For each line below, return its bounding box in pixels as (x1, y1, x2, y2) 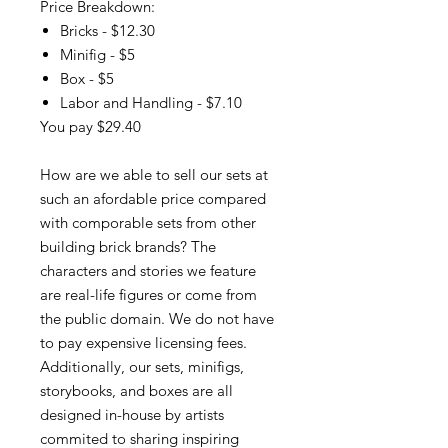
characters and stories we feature (40, 261, 256, 280)
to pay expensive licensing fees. (40, 333, 247, 352)
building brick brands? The (40, 237, 216, 256)
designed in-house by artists (40, 405, 224, 424)
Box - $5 (60, 69, 114, 88)
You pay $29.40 (40, 117, 141, 136)
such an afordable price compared (40, 189, 266, 208)
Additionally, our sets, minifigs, (40, 357, 244, 376)
